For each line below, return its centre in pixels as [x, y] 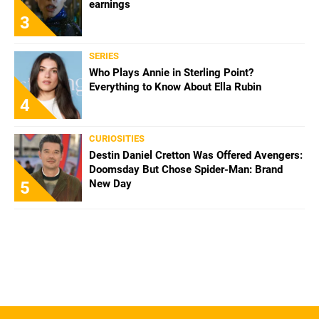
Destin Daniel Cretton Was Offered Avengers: [196, 155]
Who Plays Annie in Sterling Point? [171, 72]
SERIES [104, 56]
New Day [110, 183]
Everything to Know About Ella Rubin [175, 87]
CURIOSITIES [117, 138]
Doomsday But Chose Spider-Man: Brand [186, 169]
